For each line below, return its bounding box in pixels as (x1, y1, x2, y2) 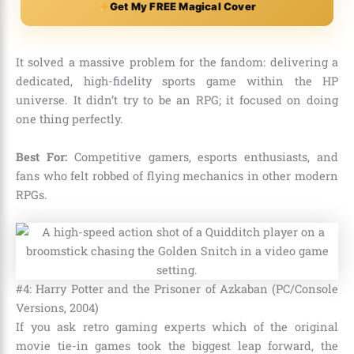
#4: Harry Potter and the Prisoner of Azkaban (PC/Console (16, 281, 338, 297)
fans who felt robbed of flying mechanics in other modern (16, 168, 338, 183)
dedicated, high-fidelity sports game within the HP (16, 73, 338, 89)
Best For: (16, 149, 67, 164)
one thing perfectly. (16, 111, 123, 127)
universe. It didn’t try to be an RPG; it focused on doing (16, 92, 338, 108)
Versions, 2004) (16, 300, 99, 316)
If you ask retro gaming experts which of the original (16, 319, 338, 335)
